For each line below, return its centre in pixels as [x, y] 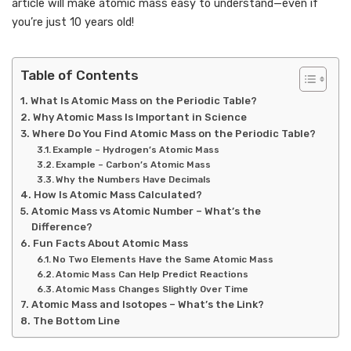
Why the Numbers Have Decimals [133, 179]
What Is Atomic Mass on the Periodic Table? [143, 101]
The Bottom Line [76, 321]
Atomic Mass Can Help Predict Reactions [152, 274]
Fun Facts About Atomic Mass [110, 243]
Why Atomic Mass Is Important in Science [139, 117]
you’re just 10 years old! [73, 22]
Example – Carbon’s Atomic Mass [133, 165]
